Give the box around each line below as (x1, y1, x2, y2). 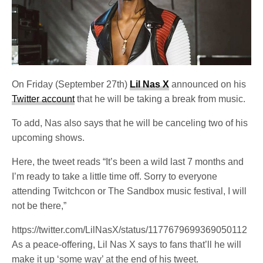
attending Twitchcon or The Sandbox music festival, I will (12, 186, 247, 197)
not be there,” (12, 201, 67, 211)
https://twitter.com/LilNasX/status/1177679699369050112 (12, 225, 247, 235)
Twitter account (12, 94, 75, 104)
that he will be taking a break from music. (75, 94, 246, 104)
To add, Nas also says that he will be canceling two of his (12, 118, 248, 129)
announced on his (169, 79, 247, 90)
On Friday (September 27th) (12, 79, 130, 90)
